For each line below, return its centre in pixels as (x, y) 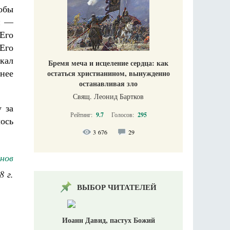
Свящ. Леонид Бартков (108, 96)
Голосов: (123, 114)
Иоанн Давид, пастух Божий (108, 220)
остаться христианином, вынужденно (108, 73)
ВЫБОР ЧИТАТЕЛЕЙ (117, 187)
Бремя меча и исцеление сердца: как (108, 63)
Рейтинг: (82, 114)
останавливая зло (108, 83)
